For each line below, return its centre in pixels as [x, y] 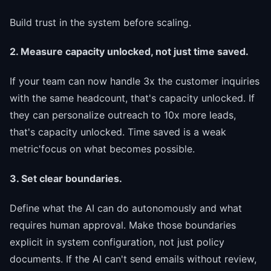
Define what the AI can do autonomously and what [126, 208]
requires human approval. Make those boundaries [123, 225]
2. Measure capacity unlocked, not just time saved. [129, 52]
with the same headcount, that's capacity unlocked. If [132, 98]
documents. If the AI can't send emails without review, [133, 259]
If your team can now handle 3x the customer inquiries [135, 81]
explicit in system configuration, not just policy [117, 242]
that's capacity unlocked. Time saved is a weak [118, 132]
